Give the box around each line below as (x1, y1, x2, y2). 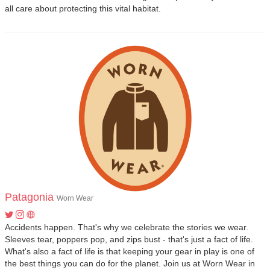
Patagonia (5, 191, 54, 203)
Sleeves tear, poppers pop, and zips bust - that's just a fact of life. (5, 234, 253, 244)
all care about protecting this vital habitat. (5, 4, 161, 13)
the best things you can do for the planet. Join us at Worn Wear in (5, 259, 255, 268)
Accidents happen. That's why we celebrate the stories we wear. (5, 222, 248, 232)
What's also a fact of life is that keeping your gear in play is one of (5, 246, 254, 256)
